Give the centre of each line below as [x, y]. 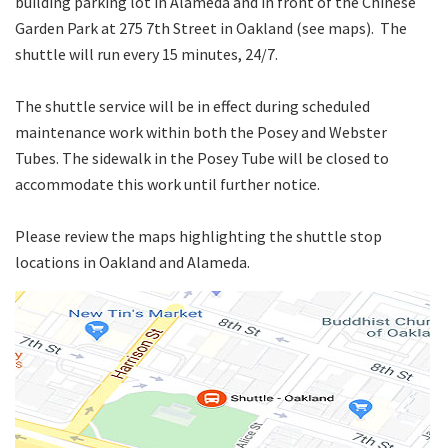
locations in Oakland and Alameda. [132, 261]
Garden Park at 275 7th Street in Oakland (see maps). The [211, 27]
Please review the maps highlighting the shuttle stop [198, 235]
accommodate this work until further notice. [167, 183]
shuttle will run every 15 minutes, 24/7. [146, 53]
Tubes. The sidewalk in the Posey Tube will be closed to [202, 157]
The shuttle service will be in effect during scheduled [192, 105]
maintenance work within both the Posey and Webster [201, 131]
